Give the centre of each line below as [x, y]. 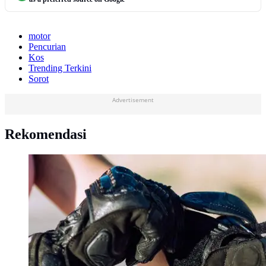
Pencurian [47, 47]
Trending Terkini [60, 68]
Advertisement [133, 100]
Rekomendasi [46, 134]
